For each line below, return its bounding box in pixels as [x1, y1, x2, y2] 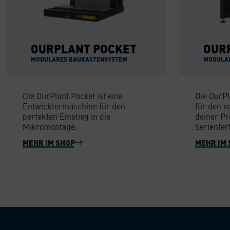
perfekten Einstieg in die [23, 110, 110, 122]
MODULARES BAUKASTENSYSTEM [31, 54, 128, 64]
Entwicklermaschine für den [23, 100, 125, 112]
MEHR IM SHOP [23, 137, 75, 148]
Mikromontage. [23, 121, 77, 132]
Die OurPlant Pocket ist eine [23, 90, 123, 102]
